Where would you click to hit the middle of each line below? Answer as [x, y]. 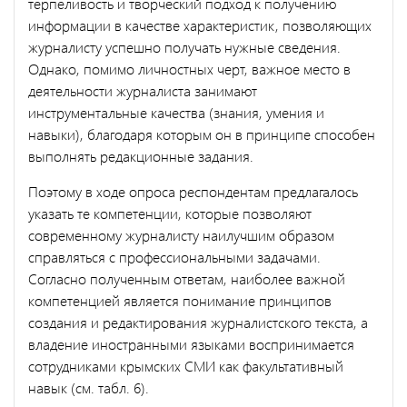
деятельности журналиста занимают [143, 90]
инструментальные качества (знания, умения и [176, 112]
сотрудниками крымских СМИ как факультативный [186, 365]
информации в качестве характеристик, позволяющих [200, 25]
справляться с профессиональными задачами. [174, 256]
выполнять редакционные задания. [141, 155]
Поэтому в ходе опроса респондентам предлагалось [193, 191]
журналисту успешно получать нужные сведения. [184, 46]
